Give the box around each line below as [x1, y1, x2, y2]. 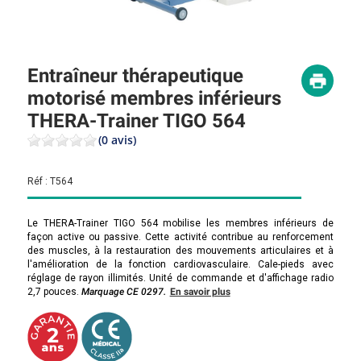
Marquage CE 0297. [81, 286, 166, 297]
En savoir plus [169, 286, 230, 297]
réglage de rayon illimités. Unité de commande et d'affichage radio [27, 272, 334, 284]
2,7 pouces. [27, 286, 81, 297]
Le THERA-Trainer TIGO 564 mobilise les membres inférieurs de [27, 218, 334, 229]
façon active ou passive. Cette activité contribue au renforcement [27, 231, 334, 243]
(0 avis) [98, 132, 136, 147]
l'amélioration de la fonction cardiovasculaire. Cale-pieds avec [27, 259, 334, 270]
